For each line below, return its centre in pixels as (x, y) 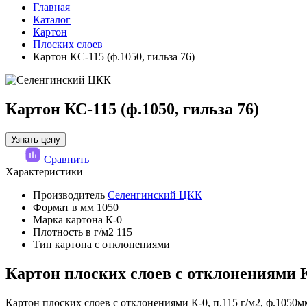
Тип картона (62, 244)
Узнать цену (36, 139)
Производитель (69, 195)
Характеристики (44, 171)
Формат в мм (65, 207)
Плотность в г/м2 (73, 232)
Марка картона (68, 219)
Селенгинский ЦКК (155, 195)
